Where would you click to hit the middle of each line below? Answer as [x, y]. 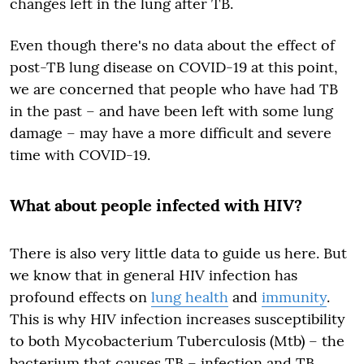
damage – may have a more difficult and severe [171, 133]
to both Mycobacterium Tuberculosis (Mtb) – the [177, 341]
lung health [190, 297]
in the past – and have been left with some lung [171, 111]
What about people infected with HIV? [156, 205]
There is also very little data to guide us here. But [178, 253]
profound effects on [80, 297]
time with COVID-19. [80, 155]
